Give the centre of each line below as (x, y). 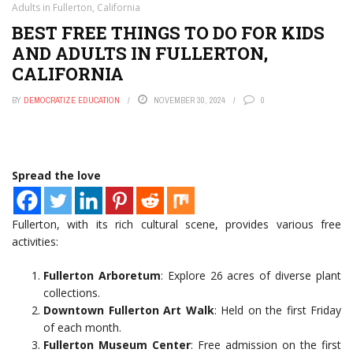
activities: (35, 242)
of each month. (82, 327)
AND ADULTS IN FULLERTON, (140, 53)
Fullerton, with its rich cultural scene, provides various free (176, 224)
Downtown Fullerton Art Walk (129, 310)
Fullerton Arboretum (102, 275)
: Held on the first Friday (277, 310)
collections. (72, 293)
